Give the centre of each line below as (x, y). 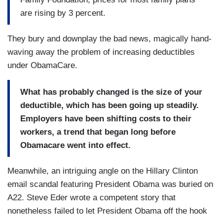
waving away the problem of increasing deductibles (101, 52)
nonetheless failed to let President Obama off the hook (107, 211)
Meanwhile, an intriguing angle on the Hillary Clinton (103, 171)
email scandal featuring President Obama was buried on (110, 184)
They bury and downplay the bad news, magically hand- (110, 39)
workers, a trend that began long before (98, 132)
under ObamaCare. (42, 66)
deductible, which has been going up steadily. (110, 105)
